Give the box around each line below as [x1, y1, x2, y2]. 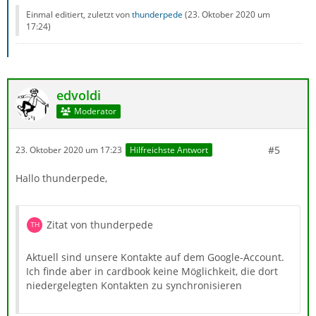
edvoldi [56, 86, 101, 104]
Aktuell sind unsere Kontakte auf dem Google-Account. [26, 250, 284, 264]
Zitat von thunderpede [47, 217, 153, 231]
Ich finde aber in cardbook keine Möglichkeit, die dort [26, 264, 278, 278]
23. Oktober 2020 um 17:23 [16, 144, 122, 157]
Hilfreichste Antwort [130, 144, 208, 157]
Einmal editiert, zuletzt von [26, 8, 132, 20]
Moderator [73, 105, 116, 118]
